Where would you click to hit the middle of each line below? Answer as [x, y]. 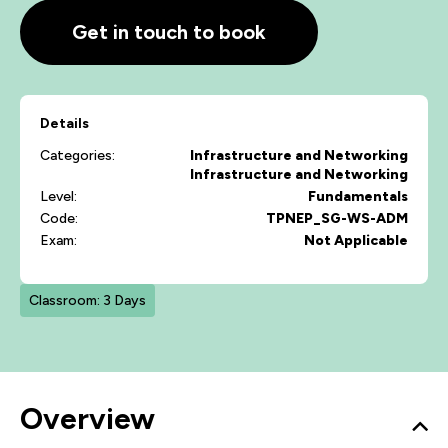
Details [64, 123]
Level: [58, 196]
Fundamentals [358, 196]
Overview [87, 418]
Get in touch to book [169, 32]
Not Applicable [356, 240]
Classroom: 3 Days [87, 300]
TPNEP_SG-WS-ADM [337, 218]
